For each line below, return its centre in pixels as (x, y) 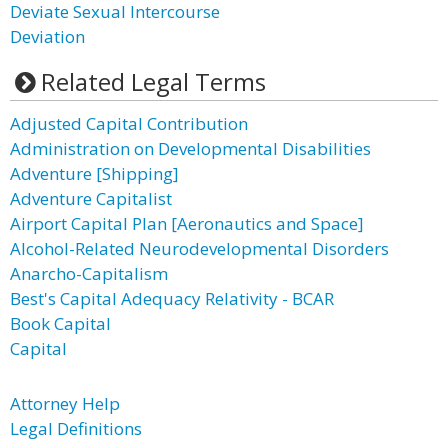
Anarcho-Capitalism (89, 273)
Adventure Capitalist (91, 198)
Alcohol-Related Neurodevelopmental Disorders (199, 248)
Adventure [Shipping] (94, 173)
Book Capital (60, 323)
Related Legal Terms (153, 81)
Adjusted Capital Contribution (129, 123)
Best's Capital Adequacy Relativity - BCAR (172, 298)
